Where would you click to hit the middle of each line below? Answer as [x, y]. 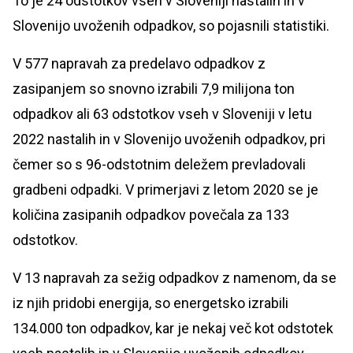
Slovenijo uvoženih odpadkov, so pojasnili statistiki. [171, 26]
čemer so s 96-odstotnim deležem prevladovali [159, 165]
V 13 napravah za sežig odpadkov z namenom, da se [175, 278]
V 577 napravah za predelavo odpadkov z [139, 64]
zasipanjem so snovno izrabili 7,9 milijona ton [154, 89]
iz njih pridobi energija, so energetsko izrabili [150, 303]
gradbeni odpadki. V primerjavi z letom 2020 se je [165, 190]
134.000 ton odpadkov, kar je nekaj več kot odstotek [173, 329]
